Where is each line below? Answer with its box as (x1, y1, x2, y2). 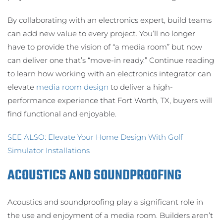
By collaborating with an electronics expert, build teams (7, 15, 212, 25)
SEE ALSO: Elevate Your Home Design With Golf (7, 132, 183, 142)
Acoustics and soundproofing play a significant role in (7, 197, 203, 207)
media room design (36, 82, 109, 92)
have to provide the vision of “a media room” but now (7, 42, 202, 52)
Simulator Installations (7, 145, 90, 155)
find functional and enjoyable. (7, 109, 116, 118)
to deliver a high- (109, 82, 173, 92)
